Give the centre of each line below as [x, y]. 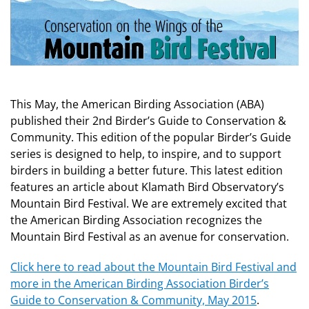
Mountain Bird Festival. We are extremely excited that [149, 203]
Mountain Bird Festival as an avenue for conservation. [150, 236]
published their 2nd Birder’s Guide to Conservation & [148, 120]
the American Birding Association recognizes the [136, 220]
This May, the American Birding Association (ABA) [137, 104]
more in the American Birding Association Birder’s [140, 283]
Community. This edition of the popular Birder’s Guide [151, 137]
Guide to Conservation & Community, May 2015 [133, 300]
